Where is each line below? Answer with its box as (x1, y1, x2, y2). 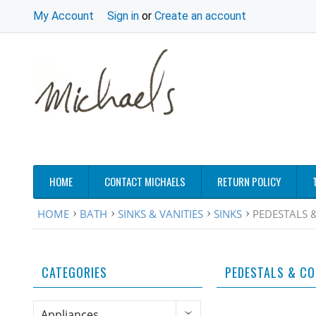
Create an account (154, 9, 246, 23)
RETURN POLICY (217, 174, 281, 190)
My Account (33, 9, 94, 23)
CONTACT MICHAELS (104, 174, 186, 190)
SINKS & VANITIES (118, 207, 203, 221)
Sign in (107, 9, 139, 23)
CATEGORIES (42, 263, 107, 282)
